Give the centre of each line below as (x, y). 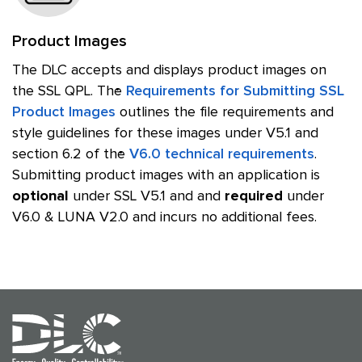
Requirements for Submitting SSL (235, 91)
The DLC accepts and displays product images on (169, 70)
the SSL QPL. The (69, 91)
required (254, 196)
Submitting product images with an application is (166, 175)
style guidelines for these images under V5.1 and (165, 133)
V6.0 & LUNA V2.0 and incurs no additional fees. (164, 217)
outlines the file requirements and (225, 112)
